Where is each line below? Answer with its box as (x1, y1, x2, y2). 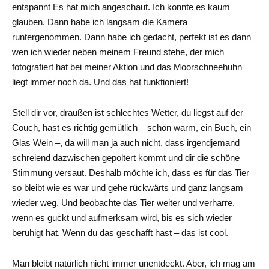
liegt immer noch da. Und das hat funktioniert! (12, 76, 189, 87)
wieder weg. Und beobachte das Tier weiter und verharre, (12, 197, 235, 208)
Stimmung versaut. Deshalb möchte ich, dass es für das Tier (12, 167, 249, 178)
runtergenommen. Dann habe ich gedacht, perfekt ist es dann (12, 31, 251, 42)
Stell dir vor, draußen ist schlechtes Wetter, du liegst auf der (12, 107, 243, 118)
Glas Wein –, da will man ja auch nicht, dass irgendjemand (12, 137, 240, 148)
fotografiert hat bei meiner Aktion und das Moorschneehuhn (12, 61, 242, 72)
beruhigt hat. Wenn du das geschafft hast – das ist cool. (12, 227, 228, 238)
